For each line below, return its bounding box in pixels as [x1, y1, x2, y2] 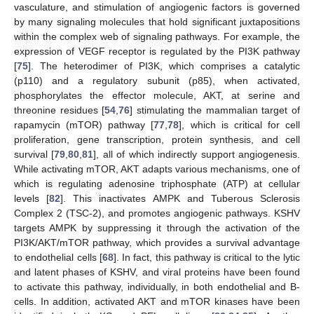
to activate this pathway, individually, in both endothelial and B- [14, 281, 300, 293]
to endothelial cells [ [14, 252, 102, 264]
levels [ [14, 193, 50, 205]
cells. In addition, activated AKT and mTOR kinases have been [14, 296, 300, 308]
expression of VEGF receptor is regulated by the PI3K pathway [14, 46, 300, 57]
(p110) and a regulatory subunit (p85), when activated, [14, 75, 300, 87]
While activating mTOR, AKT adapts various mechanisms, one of [14, 163, 300, 175]
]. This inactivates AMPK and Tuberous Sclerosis [60, 193, 301, 205]
